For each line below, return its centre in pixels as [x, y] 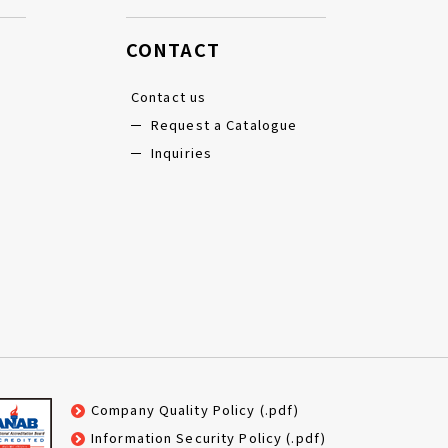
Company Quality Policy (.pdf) [195, 409]
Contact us [169, 96]
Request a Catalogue [224, 124]
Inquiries [182, 152]
